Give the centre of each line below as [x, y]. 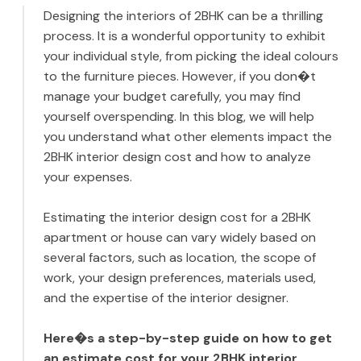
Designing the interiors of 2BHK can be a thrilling [183, 16]
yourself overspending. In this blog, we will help [179, 117]
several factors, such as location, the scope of [180, 258]
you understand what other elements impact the [188, 137]
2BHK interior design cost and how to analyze [177, 157]
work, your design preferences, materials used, [180, 278]
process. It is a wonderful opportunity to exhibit [185, 36]
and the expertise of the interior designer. [166, 298]
